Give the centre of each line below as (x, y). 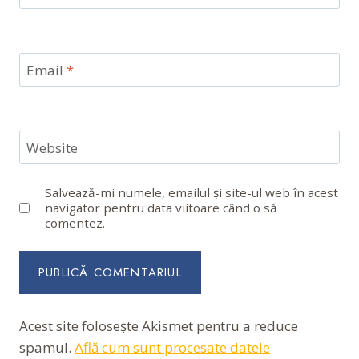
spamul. (47, 347)
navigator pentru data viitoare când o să (161, 207)
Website (52, 147)
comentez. (75, 222)
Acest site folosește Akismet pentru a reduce (159, 325)
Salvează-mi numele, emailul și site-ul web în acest (192, 192)
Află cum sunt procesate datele (172, 347)
